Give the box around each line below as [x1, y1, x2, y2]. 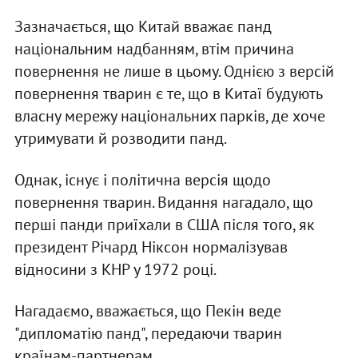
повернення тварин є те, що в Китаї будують [14, 83, 322, 105]
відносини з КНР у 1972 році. [14, 259, 217, 280]
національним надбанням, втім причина [14, 38, 294, 60]
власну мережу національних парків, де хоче [14, 105, 325, 127]
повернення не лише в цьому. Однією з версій [14, 61, 334, 82]
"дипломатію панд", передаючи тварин [14, 323, 282, 344]
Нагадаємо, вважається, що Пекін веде [14, 300, 281, 322]
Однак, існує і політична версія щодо [14, 169, 271, 191]
